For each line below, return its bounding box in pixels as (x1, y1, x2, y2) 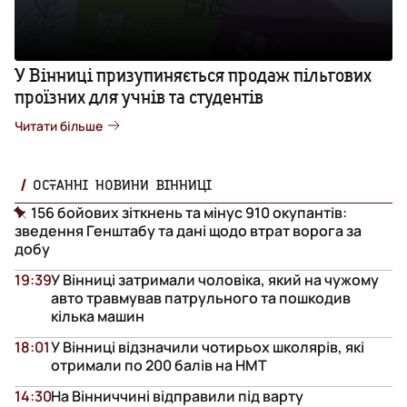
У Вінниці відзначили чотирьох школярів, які (51, 336, 364, 357)
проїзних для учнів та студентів (15, 84, 263, 108)
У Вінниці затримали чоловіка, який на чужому (51, 269, 379, 290)
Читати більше (15, 116, 103, 134)
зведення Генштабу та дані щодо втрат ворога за (15, 220, 362, 241)
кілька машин (51, 305, 144, 326)
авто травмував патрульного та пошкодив (51, 287, 351, 308)
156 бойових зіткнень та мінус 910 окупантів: (31, 202, 347, 223)
